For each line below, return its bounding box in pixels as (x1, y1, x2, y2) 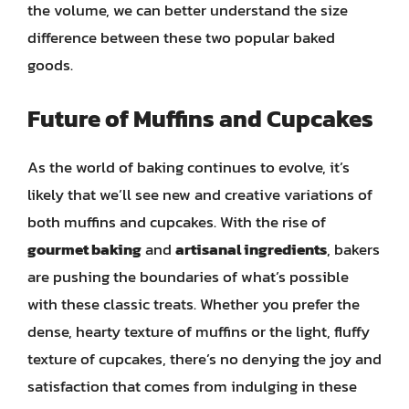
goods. (27, 53, 73, 77)
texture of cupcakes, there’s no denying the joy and (27, 346, 382, 371)
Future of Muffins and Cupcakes (27, 100, 373, 136)
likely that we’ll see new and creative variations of (27, 182, 372, 206)
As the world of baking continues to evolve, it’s (27, 154, 350, 179)
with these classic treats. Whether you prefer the (27, 291, 360, 316)
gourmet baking (27, 236, 142, 261)
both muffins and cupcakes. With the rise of (27, 209, 326, 234)
